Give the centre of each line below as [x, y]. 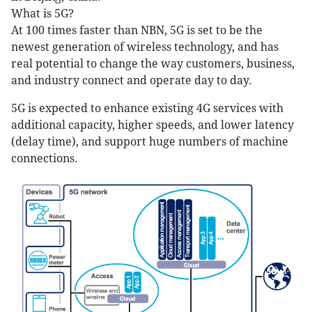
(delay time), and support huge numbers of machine [150, 142]
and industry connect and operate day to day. [132, 81]
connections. [45, 159]
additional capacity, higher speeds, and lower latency [153, 125]
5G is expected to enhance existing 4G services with [147, 109]
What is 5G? [42, 14]
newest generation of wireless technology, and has [145, 47]
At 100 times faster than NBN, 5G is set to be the [137, 31]
